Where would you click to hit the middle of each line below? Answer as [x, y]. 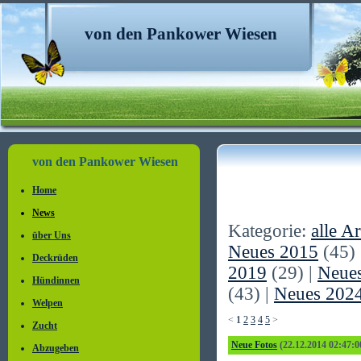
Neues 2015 [273, 252]
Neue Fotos [254, 345]
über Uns [52, 235]
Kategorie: [270, 231]
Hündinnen [56, 280]
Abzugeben [56, 348]
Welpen [48, 303]
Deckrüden [55, 258]
